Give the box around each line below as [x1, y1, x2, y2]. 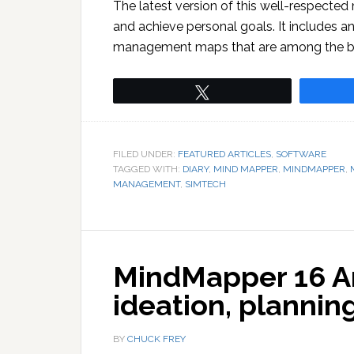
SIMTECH [185, 178, 226, 190]
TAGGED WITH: [113, 163, 183, 175]
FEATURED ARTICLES [178, 148, 271, 160]
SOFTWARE [276, 148, 326, 160]
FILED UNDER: [113, 148, 178, 160]
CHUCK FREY [127, 333, 186, 345]
